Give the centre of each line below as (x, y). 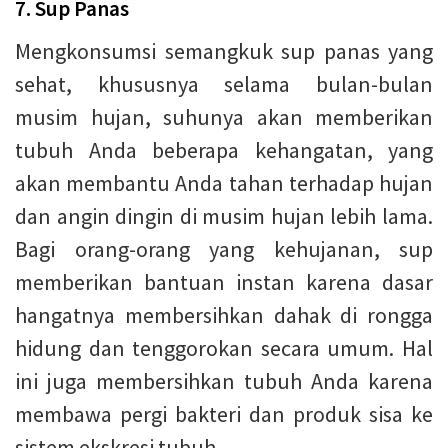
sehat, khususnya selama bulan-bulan (224, 83)
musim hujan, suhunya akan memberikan (224, 116)
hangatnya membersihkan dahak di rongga (224, 314)
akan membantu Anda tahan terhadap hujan (224, 182)
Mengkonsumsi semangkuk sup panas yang (224, 50)
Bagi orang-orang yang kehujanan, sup (224, 248)
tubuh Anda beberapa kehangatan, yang (224, 149)
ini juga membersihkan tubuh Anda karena (224, 380)
